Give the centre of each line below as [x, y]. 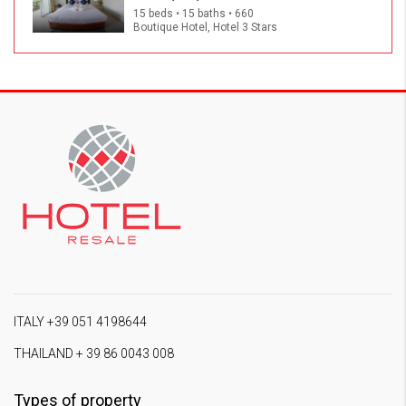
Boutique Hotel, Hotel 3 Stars [205, 28]
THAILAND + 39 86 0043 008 [94, 354]
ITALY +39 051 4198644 [80, 322]
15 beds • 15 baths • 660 [193, 14]
